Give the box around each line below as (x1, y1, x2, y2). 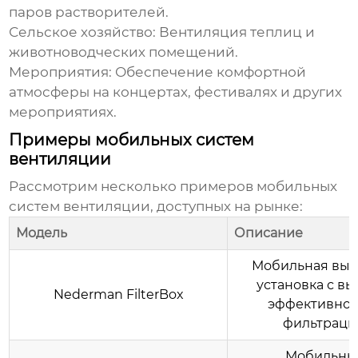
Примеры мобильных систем (9, 130, 255, 150)
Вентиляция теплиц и (156, 24, 316, 41)
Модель (16, 225, 68, 241)
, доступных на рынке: (150, 198, 304, 215)
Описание (234, 225, 304, 241)
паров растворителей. (9, 4, 169, 21)
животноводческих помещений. (9, 44, 239, 61)
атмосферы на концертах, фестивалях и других (9, 84, 343, 101)
